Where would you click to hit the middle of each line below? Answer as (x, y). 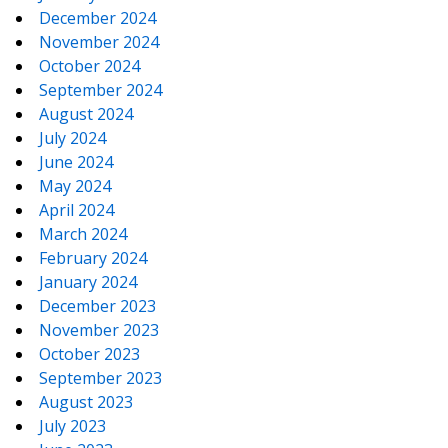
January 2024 (88, 282)
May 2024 (75, 186)
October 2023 (89, 354)
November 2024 (99, 42)
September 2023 (100, 378)
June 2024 (76, 162)
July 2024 (72, 138)
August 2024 (86, 114)
